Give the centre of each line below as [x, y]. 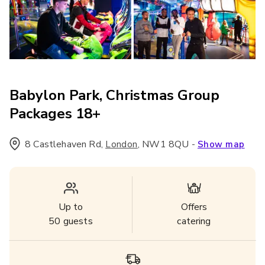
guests [77, 221]
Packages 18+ [55, 114]
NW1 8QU [166, 144]
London [122, 144]
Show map [221, 144]
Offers [194, 207]
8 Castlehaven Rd [63, 144]
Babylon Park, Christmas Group [114, 95]
